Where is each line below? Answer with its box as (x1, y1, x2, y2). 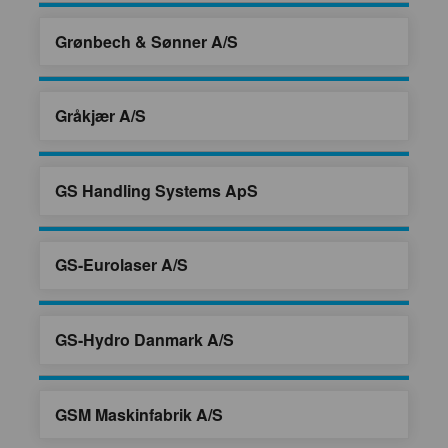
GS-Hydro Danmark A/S (55, 328, 234, 352)
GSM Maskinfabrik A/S (55, 402, 223, 426)
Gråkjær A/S (55, 104, 146, 128)
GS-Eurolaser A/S (55, 253, 188, 277)
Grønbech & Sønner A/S (55, 29, 238, 53)
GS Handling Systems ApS (55, 178, 258, 202)
